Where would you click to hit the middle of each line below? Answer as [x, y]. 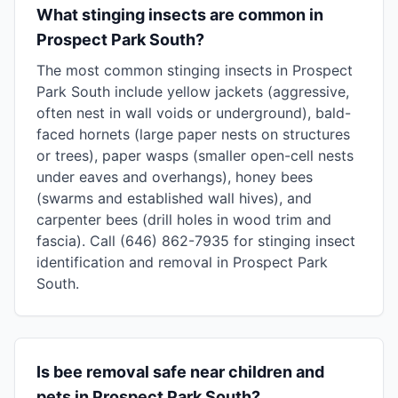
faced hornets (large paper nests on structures [193, 134]
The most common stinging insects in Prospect [195, 70]
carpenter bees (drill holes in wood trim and [184, 219]
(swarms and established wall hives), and [174, 198]
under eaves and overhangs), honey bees [175, 177]
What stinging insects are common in [180, 15]
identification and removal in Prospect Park [182, 262]
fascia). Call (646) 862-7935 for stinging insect [196, 241]
